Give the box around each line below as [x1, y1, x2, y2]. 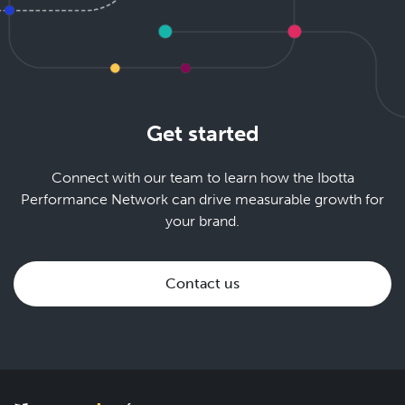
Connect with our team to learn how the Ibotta [51, 169, 354, 187]
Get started [146, 120, 259, 147]
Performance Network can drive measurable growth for [21, 191, 384, 209]
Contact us [165, 275, 240, 293]
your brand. [165, 212, 240, 231]
